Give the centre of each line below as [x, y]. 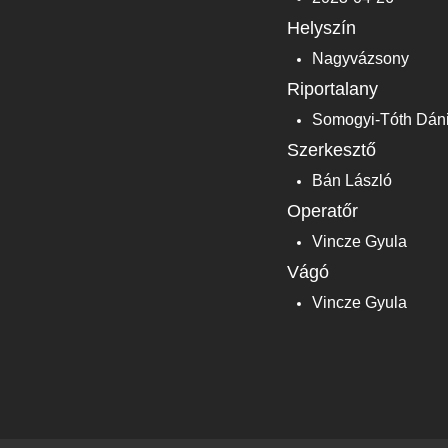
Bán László [352, 180]
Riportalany [332, 88]
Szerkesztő [331, 149]
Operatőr [322, 210]
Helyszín [321, 27]
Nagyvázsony [360, 58]
